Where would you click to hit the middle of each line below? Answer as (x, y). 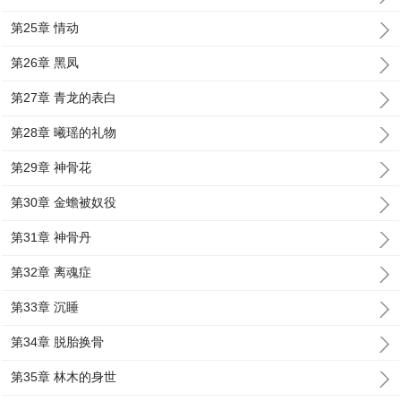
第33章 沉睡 (45, 307)
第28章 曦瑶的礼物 (64, 132)
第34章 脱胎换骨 (58, 342)
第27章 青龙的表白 (64, 98)
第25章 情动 (45, 28)
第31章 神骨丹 (51, 237)
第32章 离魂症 (51, 272)
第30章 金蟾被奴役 (64, 202)
